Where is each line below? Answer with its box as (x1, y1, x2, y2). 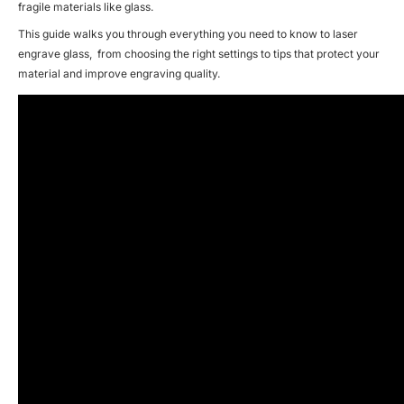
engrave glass (18, 46, 89, 60)
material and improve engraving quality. (18, 66, 220, 80)
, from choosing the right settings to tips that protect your (89, 46, 380, 60)
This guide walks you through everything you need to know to (18, 26, 330, 41)
